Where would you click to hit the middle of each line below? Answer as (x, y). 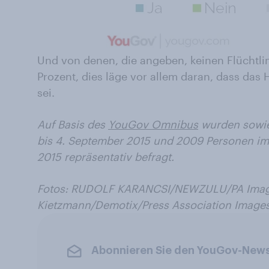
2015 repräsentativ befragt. (106, 156)
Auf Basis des (73, 124)
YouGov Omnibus (153, 124)
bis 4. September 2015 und (105, 140)
